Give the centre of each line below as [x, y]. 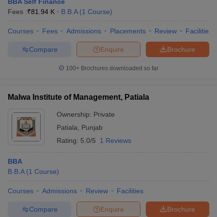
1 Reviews [116, 140]
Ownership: [75, 114]
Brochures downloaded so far [119, 68]
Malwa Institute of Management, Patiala [78, 97]
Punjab [92, 127]
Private [104, 114]
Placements [128, 31]
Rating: [69, 140]
